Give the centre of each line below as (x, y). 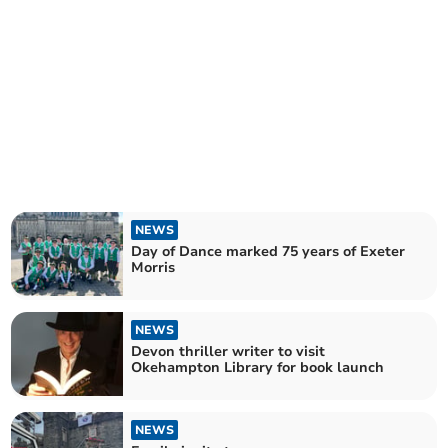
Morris (153, 267)
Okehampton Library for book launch (258, 367)
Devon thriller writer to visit (228, 351)
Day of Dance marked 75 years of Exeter (268, 251)
